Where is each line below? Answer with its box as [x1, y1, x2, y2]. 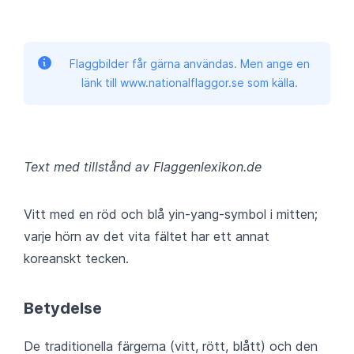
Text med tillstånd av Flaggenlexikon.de [24, 159, 262, 175]
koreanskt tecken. [24, 250, 129, 267]
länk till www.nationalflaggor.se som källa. [81, 76, 298, 90]
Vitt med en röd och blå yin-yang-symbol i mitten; [24, 206, 318, 223]
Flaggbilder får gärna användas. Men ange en [70, 57, 310, 71]
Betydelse [24, 299, 102, 318]
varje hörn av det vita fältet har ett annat [24, 228, 269, 245]
